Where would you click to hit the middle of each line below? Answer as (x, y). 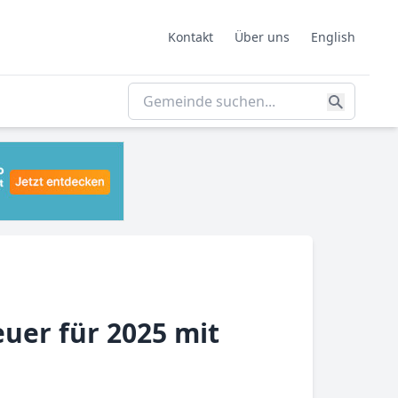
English (333, 37)
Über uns (262, 37)
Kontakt (191, 37)
